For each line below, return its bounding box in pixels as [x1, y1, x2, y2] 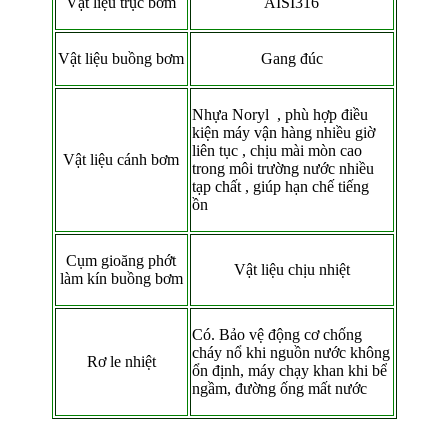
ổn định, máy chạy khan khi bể [191, 361, 387, 379]
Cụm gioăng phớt [66, 251, 176, 269]
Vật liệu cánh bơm [63, 150, 179, 168]
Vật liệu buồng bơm [58, 49, 184, 67]
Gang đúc [260, 49, 323, 67]
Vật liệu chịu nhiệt [233, 260, 350, 278]
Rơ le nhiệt [86, 352, 156, 370]
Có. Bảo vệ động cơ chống [191, 325, 362, 343]
